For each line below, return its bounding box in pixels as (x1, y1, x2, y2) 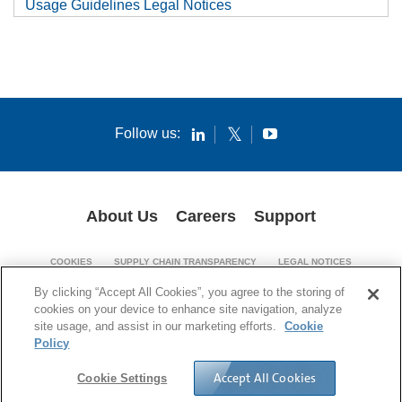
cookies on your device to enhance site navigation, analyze (34, 301, 343, 316)
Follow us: (114, 125, 180, 141)
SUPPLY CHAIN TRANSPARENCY (114, 256, 257, 267)
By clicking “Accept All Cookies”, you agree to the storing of (34, 284, 345, 299)
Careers (176, 206, 236, 225)
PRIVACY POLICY (212, 278, 289, 289)
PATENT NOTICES (113, 278, 191, 289)
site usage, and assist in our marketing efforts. (34, 319, 281, 333)
